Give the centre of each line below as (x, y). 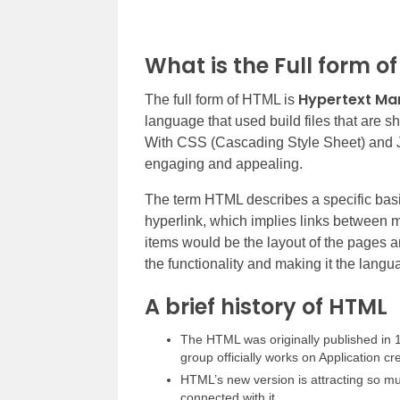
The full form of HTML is (221, 100)
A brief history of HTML (266, 307)
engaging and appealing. (224, 164)
